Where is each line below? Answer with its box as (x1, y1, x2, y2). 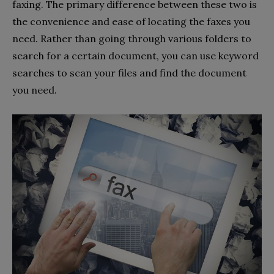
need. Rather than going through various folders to (12, 32, 251, 45)
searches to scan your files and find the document (12, 67, 246, 80)
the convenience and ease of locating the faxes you (12, 15, 250, 28)
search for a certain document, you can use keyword (12, 50, 259, 62)
